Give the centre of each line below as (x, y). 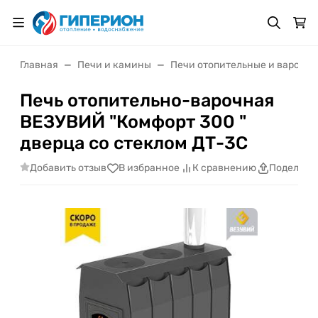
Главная (39, 65)
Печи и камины (114, 65)
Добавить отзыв (68, 168)
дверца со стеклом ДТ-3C (134, 143)
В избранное (149, 168)
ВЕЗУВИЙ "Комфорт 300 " (133, 121)
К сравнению (224, 168)
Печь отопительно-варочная (147, 100)
